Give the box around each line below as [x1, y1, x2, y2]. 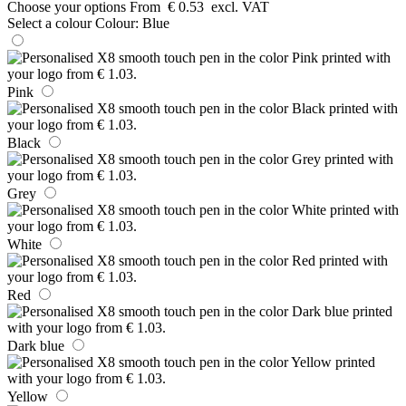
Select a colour [7, 14, 92, 31]
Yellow [7, 388, 48, 404]
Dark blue [7, 337, 64, 353]
